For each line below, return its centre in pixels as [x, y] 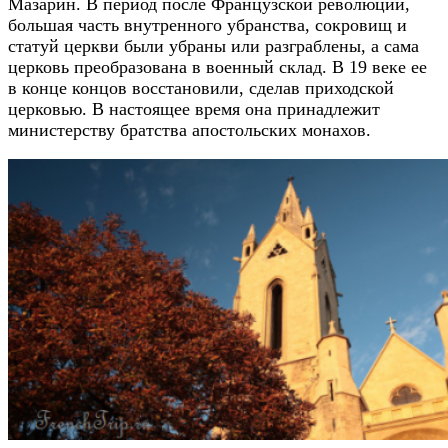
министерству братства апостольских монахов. [189, 130]
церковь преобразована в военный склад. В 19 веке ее [217, 67]
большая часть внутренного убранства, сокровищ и [207, 25]
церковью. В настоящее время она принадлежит [194, 109]
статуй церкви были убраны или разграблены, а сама [213, 46]
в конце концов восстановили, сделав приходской [201, 88]
